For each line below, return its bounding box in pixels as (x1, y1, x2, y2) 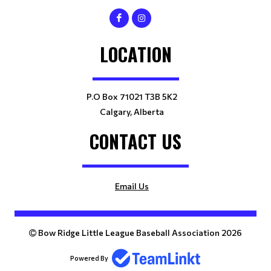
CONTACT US (90, 128, 181, 155)
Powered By (70, 253, 108, 262)
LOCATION (99, 41, 172, 68)
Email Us (115, 181, 149, 191)
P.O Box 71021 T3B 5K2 (87, 91, 177, 102)
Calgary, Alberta (100, 106, 164, 117)
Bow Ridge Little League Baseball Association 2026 (36, 227, 242, 238)
